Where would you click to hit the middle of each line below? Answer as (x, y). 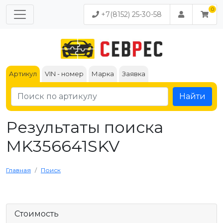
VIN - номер (64, 74)
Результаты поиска (85, 127)
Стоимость (37, 214)
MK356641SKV (63, 146)
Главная (18, 170)
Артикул (23, 74)
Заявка (134, 74)
